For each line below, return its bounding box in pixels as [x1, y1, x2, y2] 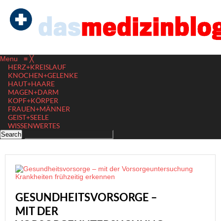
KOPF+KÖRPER [8, 96, 58, 105]
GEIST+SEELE [8, 113, 49, 121]
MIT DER [15, 204, 58, 218]
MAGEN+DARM [8, 88, 59, 96]
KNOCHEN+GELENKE [8, 71, 78, 79]
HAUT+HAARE [8, 79, 55, 88]
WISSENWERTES [8, 121, 60, 130]
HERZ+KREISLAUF [8, 63, 66, 71]
